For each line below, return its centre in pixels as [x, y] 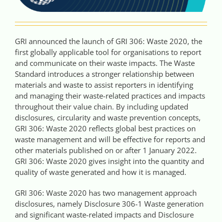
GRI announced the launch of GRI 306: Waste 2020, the [109, 41]
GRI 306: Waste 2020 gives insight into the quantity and [110, 161]
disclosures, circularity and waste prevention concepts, [108, 117]
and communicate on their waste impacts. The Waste [105, 63]
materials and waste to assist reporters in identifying [104, 84]
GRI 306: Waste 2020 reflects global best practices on [105, 128]
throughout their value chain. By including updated [102, 106]
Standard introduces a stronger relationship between [105, 74]
